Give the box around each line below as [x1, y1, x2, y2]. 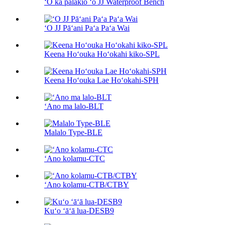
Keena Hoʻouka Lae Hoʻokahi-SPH [44, 76, 159, 85]
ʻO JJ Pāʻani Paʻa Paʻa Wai [44, 24, 130, 33]
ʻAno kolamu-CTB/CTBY [44, 180, 129, 189]
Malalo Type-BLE [44, 128, 102, 137]
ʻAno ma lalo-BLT [44, 102, 103, 111]
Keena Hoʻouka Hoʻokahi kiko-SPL [44, 50, 160, 59]
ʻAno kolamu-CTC [44, 154, 105, 163]
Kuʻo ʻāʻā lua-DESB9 [44, 206, 114, 215]
